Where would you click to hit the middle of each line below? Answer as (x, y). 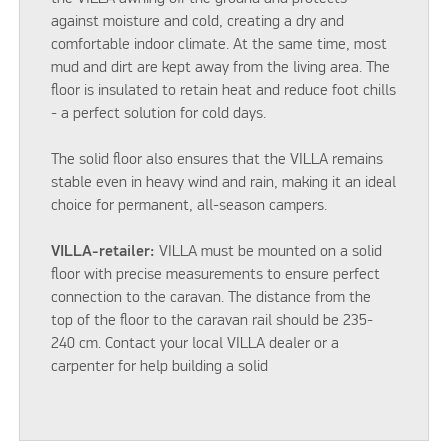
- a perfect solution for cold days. (161, 113)
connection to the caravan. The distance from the (211, 297)
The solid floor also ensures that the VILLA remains (217, 159)
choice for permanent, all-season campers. (191, 205)
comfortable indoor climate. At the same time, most (219, 44)
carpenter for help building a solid (162, 366)
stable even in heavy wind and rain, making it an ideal (224, 182)
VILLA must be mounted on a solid (269, 251)
